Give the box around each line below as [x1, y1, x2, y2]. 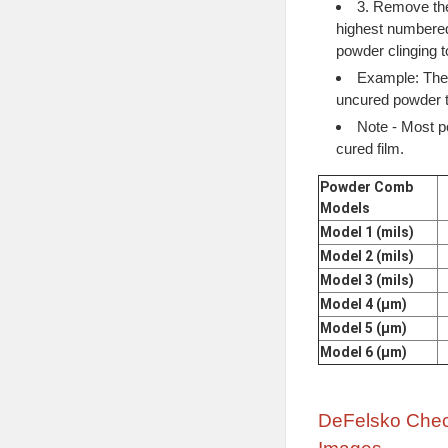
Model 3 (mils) [319, 271, 414, 288]
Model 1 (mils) [319, 223, 414, 240]
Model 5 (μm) [319, 319, 407, 336]
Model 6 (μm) [319, 343, 407, 360]
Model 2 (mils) [319, 247, 414, 264]
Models [319, 199, 370, 216]
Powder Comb [319, 178, 413, 195]
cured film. [335, 139, 404, 157]
